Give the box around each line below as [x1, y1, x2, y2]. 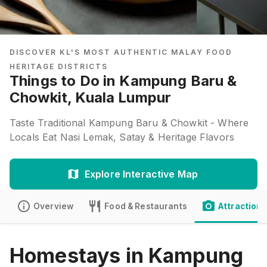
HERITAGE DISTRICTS [10, 62, 108, 71]
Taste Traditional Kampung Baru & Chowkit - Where [10, 117, 249, 129]
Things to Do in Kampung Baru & [10, 72, 237, 89]
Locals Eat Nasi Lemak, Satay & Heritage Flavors [10, 131, 235, 143]
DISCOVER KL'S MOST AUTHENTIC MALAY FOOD [10, 48, 232, 57]
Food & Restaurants [104, 201, 187, 211]
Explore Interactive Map [84, 168, 198, 180]
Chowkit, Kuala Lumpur [10, 89, 172, 106]
